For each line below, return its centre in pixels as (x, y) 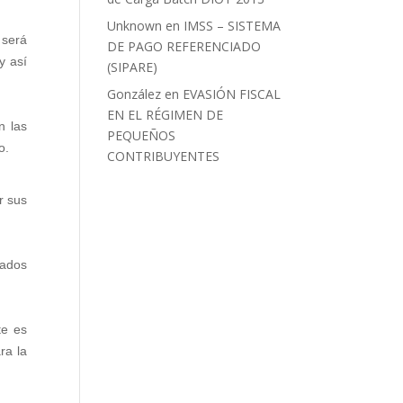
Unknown (135, 26)
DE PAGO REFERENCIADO (184, 46)
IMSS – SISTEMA (233, 26)
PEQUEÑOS (142, 135)
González (134, 94)
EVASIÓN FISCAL (232, 94)
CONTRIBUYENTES (164, 156)
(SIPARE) (133, 67)
